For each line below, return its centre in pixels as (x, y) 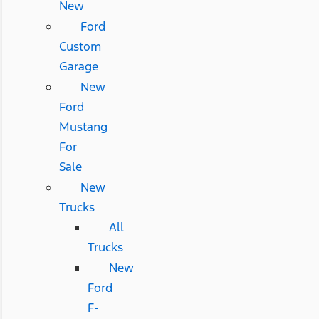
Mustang (83, 127)
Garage (78, 67)
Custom (80, 47)
